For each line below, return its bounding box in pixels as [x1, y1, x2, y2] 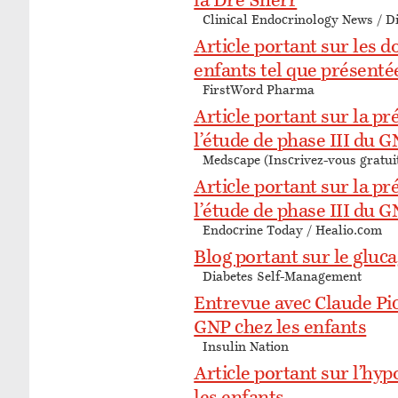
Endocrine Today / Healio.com [203, 224, 383, 238]
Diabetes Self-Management [203, 270, 362, 284]
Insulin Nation [203, 340, 290, 354]
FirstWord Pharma [203, 84, 315, 98]
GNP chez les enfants [194, 318, 367, 338]
